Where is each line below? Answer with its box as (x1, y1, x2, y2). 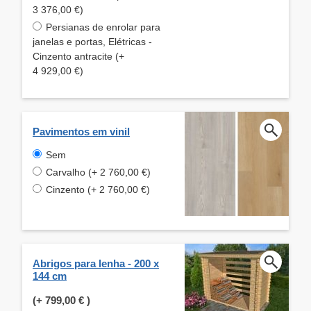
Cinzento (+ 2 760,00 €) (46, 183, 150, 195)
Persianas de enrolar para (46, 21, 160, 33)
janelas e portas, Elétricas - (33, 35, 152, 47)
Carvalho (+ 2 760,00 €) (46, 166, 151, 178)
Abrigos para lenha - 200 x (33, 257, 159, 269)
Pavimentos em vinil (33, 125, 130, 137)
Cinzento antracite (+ (33, 50, 124, 62)
